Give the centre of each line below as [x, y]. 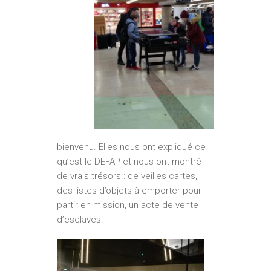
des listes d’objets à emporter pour [129, 190]
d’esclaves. [80, 219]
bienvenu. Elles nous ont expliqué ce [131, 147]
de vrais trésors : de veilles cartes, [127, 176]
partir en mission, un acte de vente [128, 205]
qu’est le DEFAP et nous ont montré [129, 161]
